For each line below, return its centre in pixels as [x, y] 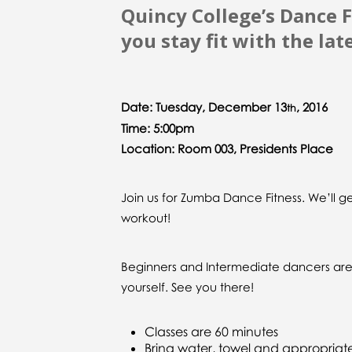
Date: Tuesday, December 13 [204, 106]
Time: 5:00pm [158, 128]
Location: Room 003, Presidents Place [227, 148]
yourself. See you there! [187, 286]
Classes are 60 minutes [211, 331]
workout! [146, 217]
